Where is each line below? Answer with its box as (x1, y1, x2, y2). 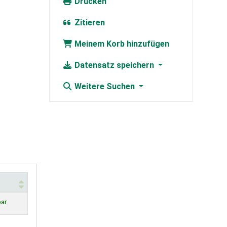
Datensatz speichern (72, 60, 156, 70)
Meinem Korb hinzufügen (72, 39, 169, 49)
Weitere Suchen (72, 82, 137, 92)
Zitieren (72, 18, 105, 28)
